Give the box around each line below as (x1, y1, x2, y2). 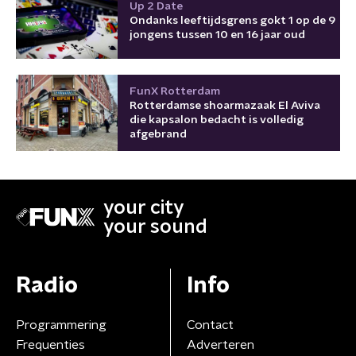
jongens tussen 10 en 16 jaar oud (130, 29, 305, 41)
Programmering (16, 318, 106, 331)
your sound (103, 217, 207, 237)
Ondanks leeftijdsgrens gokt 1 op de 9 (130, 14, 335, 26)
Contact (186, 318, 234, 331)
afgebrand (130, 128, 187, 140)
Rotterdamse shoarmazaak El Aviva (130, 99, 320, 111)
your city (103, 198, 184, 218)
